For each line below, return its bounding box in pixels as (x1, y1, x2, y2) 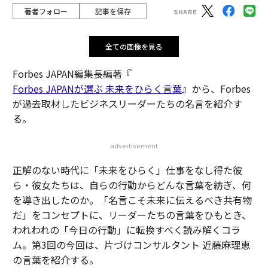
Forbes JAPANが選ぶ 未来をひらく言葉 (12, 81, 182, 96)
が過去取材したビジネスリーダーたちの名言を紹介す (12, 96, 242, 111)
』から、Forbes (181, 81, 251, 96)
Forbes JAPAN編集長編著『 (12, 66, 132, 81)
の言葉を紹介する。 (12, 252, 99, 267)
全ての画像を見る (105, 41, 163, 51)
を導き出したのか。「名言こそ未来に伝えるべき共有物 (12, 193, 252, 207)
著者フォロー (24, 5, 68, 16)
